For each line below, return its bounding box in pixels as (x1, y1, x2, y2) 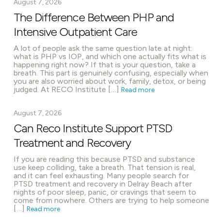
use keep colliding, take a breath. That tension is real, (14, 163, 196, 172)
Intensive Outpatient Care (14, 25, 137, 39)
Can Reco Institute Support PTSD (14, 121, 172, 135)
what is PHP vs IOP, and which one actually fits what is (14, 52, 206, 61)
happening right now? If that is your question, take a (14, 60, 196, 69)
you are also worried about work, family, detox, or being (14, 77, 206, 86)
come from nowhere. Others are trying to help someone (14, 196, 209, 205)
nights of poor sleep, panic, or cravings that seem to (14, 187, 196, 197)
